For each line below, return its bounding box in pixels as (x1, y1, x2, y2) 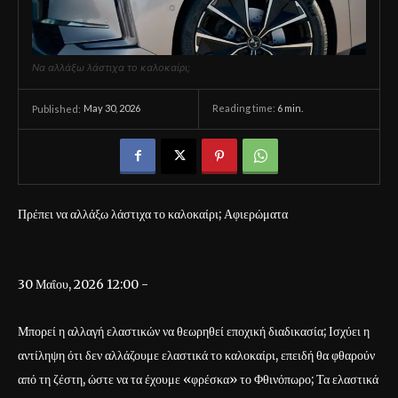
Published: (32, 102, 81, 115)
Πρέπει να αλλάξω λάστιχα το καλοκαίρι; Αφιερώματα (18, 205, 288, 222)
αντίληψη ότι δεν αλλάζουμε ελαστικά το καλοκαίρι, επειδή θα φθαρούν (18, 346, 375, 363)
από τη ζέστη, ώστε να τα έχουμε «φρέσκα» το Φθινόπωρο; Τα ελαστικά (18, 370, 378, 387)
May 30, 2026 (84, 102, 140, 115)
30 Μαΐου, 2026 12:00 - (18, 275, 148, 292)
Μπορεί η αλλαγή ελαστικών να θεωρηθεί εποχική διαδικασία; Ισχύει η (18, 322, 370, 339)
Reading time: (212, 102, 277, 115)
